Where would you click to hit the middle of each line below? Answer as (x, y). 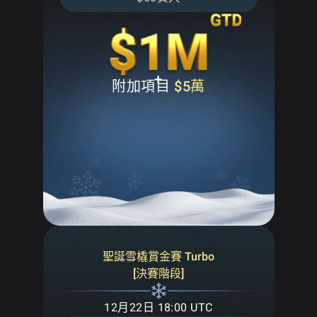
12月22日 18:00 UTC (158, 307)
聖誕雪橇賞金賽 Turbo (158, 256)
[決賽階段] (158, 273)
